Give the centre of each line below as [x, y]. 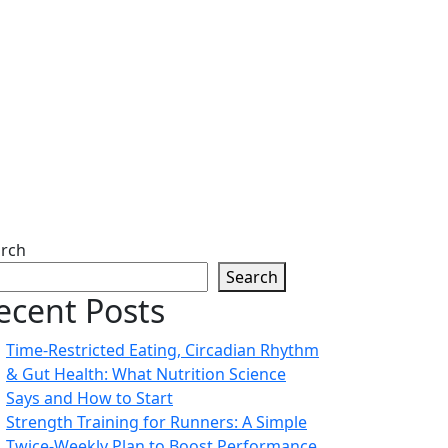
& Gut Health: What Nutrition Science [146, 374]
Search [252, 277]
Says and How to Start [89, 398]
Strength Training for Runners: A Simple [156, 422]
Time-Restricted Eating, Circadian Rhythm [162, 350]
